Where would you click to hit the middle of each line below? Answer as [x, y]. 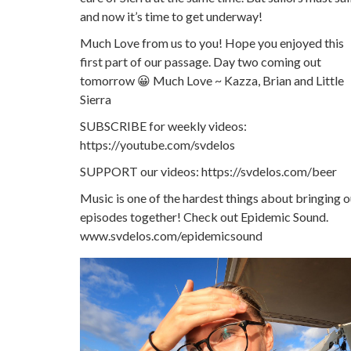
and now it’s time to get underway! [171, 16]
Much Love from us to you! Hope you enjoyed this [212, 43]
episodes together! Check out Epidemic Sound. [204, 217]
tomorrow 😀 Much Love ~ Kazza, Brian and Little [212, 80]
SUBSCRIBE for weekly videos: [163, 126]
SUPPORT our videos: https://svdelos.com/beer [208, 171]
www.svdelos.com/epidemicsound [171, 235]
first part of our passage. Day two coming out [201, 62]
